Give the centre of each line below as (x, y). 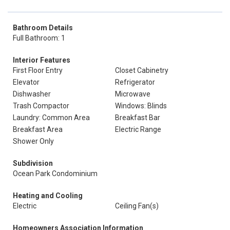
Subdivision (33, 163)
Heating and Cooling (48, 196)
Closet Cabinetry (142, 70)
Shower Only (33, 141)
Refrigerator (135, 82)
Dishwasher (32, 94)
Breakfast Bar (138, 118)
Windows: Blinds (141, 106)
